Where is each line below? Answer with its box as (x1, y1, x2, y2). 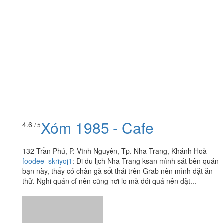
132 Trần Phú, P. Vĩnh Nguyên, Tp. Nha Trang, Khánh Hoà (22, 125, 207, 135)
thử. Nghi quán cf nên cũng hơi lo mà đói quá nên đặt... (22, 155, 196, 165)
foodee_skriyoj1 (22, 135, 72, 145)
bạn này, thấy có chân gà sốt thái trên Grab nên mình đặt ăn (22, 145, 213, 155)
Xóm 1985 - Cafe (41, 96, 154, 118)
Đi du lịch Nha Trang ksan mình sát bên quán (76, 135, 219, 145)
